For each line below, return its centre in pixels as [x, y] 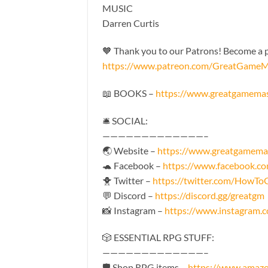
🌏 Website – [130, 150]
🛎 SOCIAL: [125, 120]
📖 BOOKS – [129, 93]
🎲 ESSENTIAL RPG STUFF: [158, 237]
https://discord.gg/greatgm [210, 195]
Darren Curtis [131, 23]
